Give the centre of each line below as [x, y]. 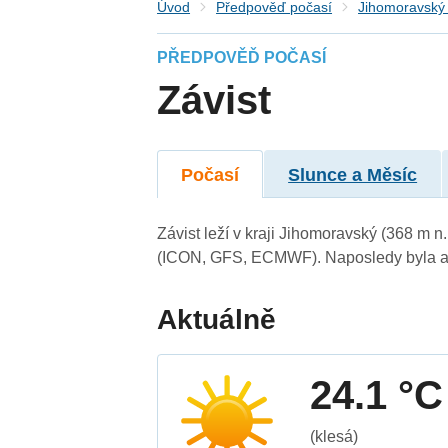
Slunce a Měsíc [353, 174]
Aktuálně [217, 319]
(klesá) [334, 436]
